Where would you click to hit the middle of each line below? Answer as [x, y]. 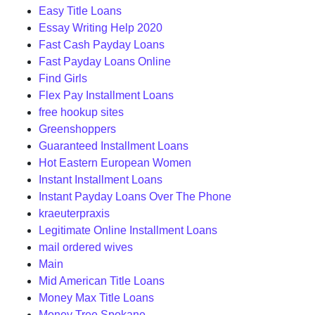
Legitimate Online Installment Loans [128, 230]
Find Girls [63, 78]
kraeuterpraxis [74, 213]
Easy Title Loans [80, 11]
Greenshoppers [77, 129]
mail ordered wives [86, 247]
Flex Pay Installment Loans [106, 95]
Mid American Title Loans [102, 281]
